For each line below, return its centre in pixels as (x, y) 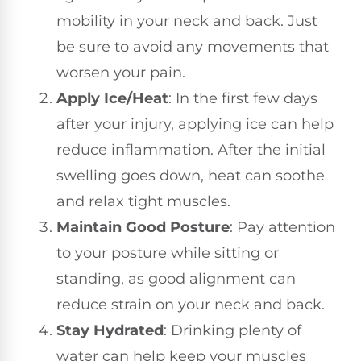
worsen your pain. (121, 72)
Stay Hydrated (110, 330)
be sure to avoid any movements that (193, 46)
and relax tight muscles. (143, 201)
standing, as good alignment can (176, 278)
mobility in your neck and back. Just (187, 21)
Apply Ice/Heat (112, 98)
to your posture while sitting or (168, 253)
